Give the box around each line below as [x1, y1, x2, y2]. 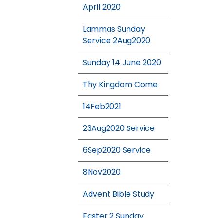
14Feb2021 [83, 100, 121, 112]
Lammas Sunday [83, 23, 145, 35]
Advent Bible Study [83, 188, 154, 200]
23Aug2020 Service [83, 122, 155, 134]
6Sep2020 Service [83, 144, 151, 156]
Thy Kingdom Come [83, 78, 158, 90]
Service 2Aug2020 [83, 35, 150, 46]
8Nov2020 [83, 166, 121, 178]
